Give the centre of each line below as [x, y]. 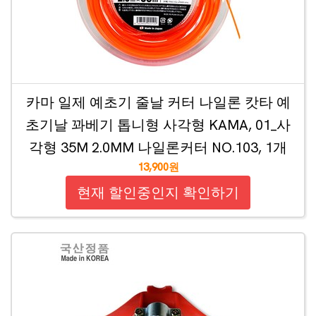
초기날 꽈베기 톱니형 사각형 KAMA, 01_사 [158, 125]
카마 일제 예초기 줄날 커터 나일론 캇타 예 [158, 102]
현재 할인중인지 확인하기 [158, 193]
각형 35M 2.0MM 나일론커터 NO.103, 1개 [158, 147]
